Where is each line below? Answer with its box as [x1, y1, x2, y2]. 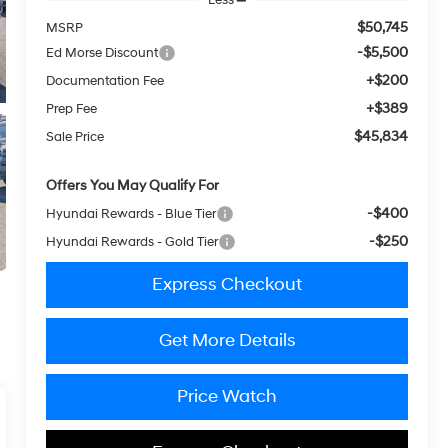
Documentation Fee [46, 72, 165, 89]
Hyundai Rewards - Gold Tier [46, 233, 219, 250]
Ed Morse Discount [46, 44, 159, 61]
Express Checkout [152, 272, 303, 296]
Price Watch [177, 384, 278, 408]
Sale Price [46, 128, 105, 145]
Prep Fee [46, 100, 98, 117]
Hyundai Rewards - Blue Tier [46, 205, 217, 222]
